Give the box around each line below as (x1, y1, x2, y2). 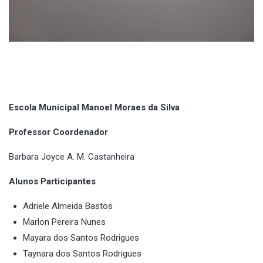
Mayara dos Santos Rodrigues (23, 232, 139, 243)
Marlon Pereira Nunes (23, 216, 106, 227)
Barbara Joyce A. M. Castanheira (9, 151, 134, 162)
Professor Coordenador (9, 126, 108, 137)
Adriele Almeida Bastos (23, 200, 113, 211)
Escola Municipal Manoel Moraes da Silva (9, 102, 180, 113)
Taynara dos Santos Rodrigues (23, 248, 141, 259)
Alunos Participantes (9, 176, 96, 187)
